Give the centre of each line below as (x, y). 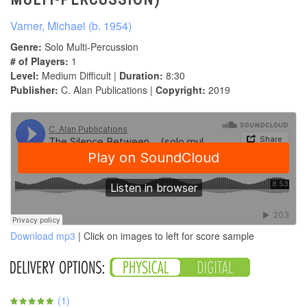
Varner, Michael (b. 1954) (71, 26)
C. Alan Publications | (107, 90)
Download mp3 (43, 236)
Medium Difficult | (79, 76)
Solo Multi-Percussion (90, 47)
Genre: (26, 47)
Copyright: (181, 90)
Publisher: (34, 90)
